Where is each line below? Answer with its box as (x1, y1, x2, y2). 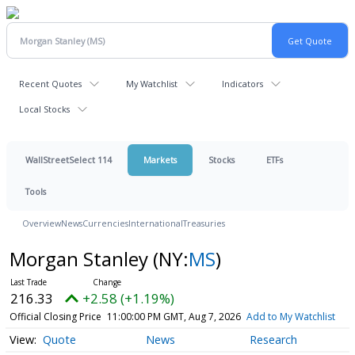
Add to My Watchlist (246, 310, 335, 323)
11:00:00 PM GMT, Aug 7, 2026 (106, 310, 241, 323)
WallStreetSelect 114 (25, 154, 112, 166)
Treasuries (183, 217, 225, 229)
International (128, 217, 183, 229)
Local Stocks (19, 103, 70, 115)
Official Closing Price (9, 310, 101, 323)
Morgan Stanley (9, 246, 153, 272)
